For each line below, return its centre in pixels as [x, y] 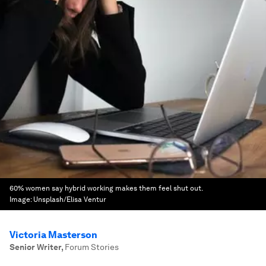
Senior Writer [35, 247]
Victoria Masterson [53, 235]
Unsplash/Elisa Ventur [70, 199]
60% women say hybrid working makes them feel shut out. [106, 188]
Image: [21, 199]
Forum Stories [92, 247]
